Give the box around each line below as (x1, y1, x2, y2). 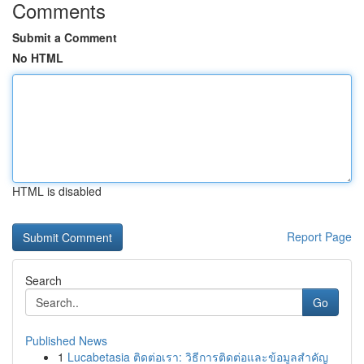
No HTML (12, 50, 63, 66)
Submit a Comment (12, 29, 117, 45)
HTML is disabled (12, 183, 102, 199)
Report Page (287, 228, 352, 245)
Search (25, 272, 62, 288)
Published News (25, 332, 107, 349)
